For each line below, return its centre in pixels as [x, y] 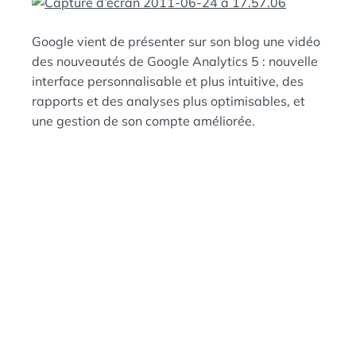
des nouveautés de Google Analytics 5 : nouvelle [175, 61]
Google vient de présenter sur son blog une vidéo [176, 41]
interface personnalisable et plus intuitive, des [168, 81]
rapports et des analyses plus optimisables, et [168, 101]
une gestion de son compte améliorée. [143, 121]
